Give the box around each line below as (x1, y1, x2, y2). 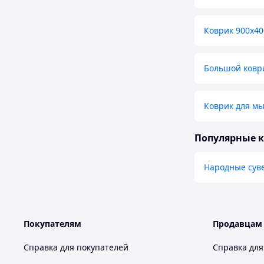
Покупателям (24, 218, 81, 230)
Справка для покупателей (24, 242, 128, 253)
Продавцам (213, 218, 262, 230)
